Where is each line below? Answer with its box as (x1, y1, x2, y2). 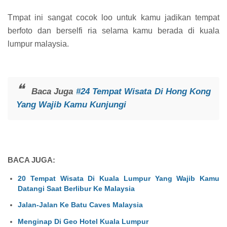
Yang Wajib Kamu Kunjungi (16, 100, 126, 110)
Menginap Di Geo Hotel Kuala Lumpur (18, 217, 148, 226)
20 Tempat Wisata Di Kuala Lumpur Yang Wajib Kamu (18, 174, 219, 182)
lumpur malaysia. (8, 40, 69, 49)
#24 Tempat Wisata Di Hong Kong (75, 87, 211, 97)
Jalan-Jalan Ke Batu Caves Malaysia (18, 201, 143, 209)
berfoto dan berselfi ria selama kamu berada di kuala (8, 26, 219, 35)
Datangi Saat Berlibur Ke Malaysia (18, 184, 135, 193)
